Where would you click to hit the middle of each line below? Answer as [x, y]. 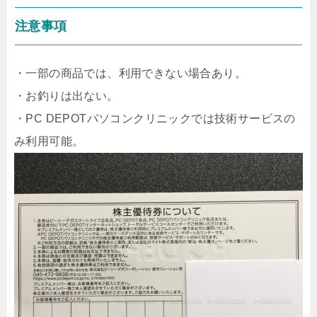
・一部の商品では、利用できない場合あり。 [130, 73]
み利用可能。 [49, 141]
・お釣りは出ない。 [67, 96]
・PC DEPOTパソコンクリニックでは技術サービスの [155, 119]
